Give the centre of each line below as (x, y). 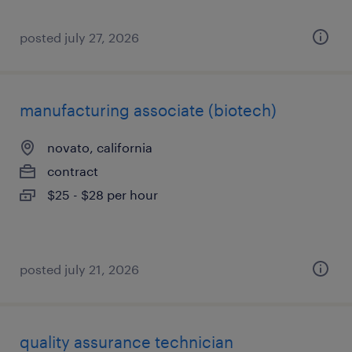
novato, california (100, 147)
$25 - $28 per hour (103, 194)
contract (73, 171)
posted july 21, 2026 (79, 269)
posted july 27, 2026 (79, 37)
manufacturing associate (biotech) (148, 110)
